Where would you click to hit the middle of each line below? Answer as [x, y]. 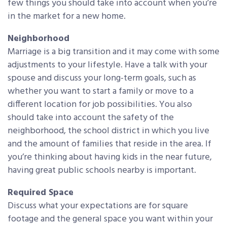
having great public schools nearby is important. [102, 170]
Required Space [41, 193]
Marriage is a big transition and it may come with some [113, 52]
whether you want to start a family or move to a [101, 91]
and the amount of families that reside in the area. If [109, 144]
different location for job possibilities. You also [100, 104]
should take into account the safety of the [91, 118]
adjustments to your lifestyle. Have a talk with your [107, 65]
